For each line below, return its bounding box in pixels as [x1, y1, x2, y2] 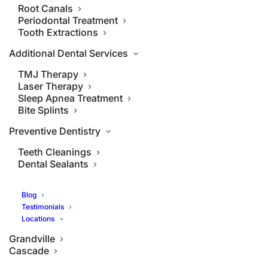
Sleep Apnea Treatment [18, 92, 123, 104]
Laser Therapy [18, 80, 83, 92]
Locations [22, 214, 54, 223]
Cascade [9, 245, 49, 257]
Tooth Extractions [18, 26, 98, 38]
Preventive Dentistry [9, 125, 100, 137]
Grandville [9, 233, 55, 245]
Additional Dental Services [9, 47, 128, 59]
